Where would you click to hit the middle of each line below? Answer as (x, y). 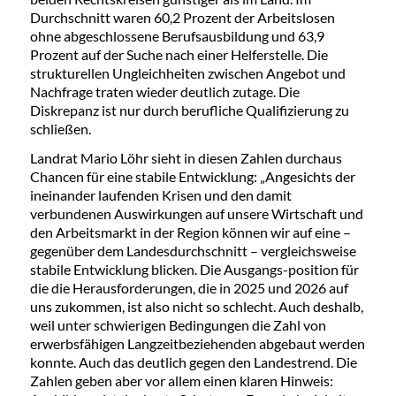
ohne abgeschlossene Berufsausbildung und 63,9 (177, 36)
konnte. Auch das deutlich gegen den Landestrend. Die (193, 362)
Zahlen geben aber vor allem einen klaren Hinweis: (181, 381)
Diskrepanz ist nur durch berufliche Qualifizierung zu (189, 110)
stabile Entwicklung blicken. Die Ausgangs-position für (194, 270)
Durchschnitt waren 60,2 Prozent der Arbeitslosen (182, 18)
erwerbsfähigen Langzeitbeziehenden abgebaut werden (197, 344)
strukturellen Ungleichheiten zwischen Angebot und (187, 73)
